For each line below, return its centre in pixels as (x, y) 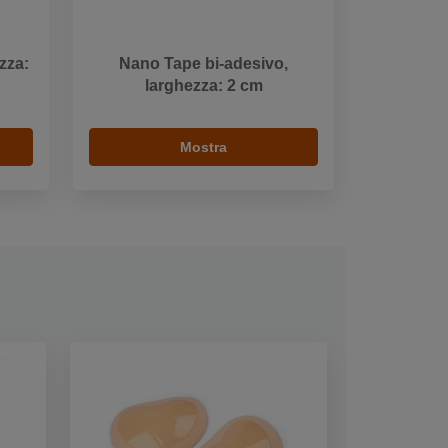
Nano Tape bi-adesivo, (203, 64)
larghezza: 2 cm (203, 86)
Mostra (203, 147)
